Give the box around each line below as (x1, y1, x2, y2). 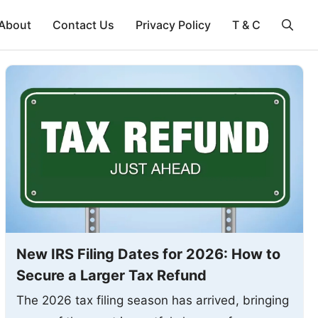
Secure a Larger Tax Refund (16, 266, 207, 284)
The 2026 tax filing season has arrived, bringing (16, 292, 289, 307)
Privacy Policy (136, 18, 211, 32)
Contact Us (53, 18, 114, 32)
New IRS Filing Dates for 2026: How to (16, 245, 280, 263)
